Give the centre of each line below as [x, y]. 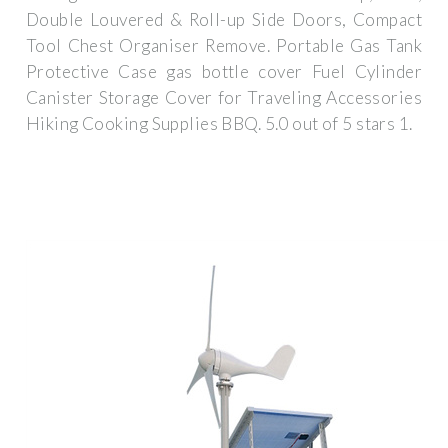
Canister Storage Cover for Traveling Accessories [224, 98]
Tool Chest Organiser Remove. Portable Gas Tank [224, 46]
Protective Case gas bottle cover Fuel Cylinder [224, 72]
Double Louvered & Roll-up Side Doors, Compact [224, 20]
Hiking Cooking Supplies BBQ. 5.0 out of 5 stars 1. [219, 124]
